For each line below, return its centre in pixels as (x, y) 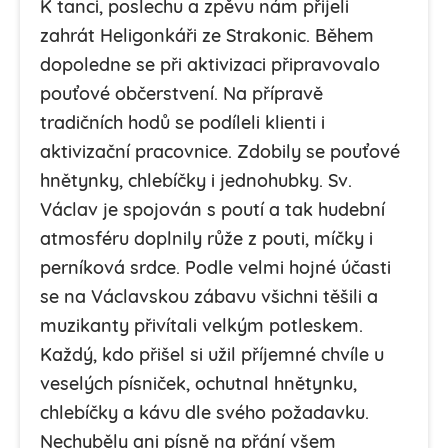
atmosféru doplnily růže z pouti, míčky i (206, 240)
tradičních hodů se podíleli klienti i (182, 124)
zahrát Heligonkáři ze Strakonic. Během (207, 37)
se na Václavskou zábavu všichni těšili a (209, 298)
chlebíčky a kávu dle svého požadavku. (204, 414)
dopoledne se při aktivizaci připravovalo (210, 66)
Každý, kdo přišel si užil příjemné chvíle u (212, 356)
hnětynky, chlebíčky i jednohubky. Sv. (196, 182)
